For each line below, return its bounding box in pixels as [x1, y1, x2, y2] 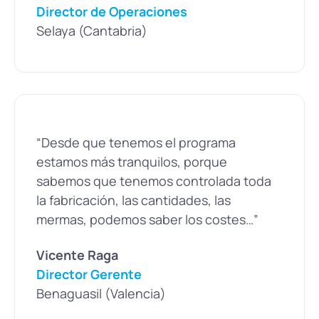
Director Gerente [36, 266, 142, 283]
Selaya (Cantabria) [36, 21, 147, 39]
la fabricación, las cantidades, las [36, 192, 231, 209]
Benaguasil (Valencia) [36, 285, 166, 303]
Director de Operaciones [36, 2, 187, 20]
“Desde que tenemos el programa [36, 134, 236, 152]
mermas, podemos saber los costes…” [36, 211, 258, 229]
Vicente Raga [36, 246, 118, 264]
